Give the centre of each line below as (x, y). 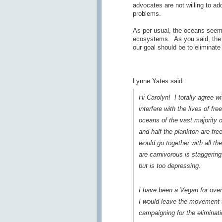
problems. (148, 14)
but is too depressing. (169, 166)
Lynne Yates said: (158, 81)
